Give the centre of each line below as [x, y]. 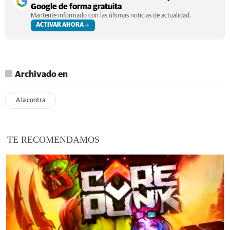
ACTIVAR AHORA [60, 25]
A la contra [31, 100]
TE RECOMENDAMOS [53, 139]
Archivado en [41, 74]
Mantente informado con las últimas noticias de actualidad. [111, 15]
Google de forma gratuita [76, 6]
